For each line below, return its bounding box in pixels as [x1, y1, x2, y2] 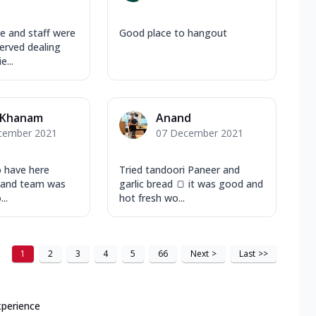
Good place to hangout [119, 25, 227, 39]
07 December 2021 [156, 126, 243, 140]
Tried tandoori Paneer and [119, 162, 240, 176]
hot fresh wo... [119, 190, 185, 205]
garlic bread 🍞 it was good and [119, 176, 263, 190]
